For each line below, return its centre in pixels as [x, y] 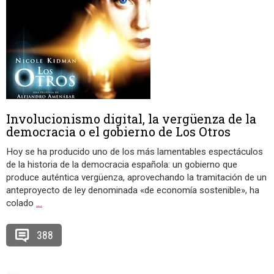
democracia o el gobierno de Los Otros [118, 131]
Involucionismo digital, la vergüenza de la [131, 119]
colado [21, 203]
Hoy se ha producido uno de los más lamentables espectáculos [135, 152]
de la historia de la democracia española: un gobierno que [122, 165]
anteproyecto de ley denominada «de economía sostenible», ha [133, 190]
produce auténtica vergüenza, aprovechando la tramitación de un [136, 177]
